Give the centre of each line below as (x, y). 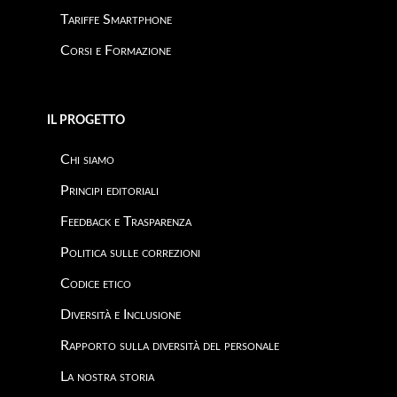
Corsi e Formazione (116, 51)
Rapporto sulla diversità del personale (170, 346)
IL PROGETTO (86, 121)
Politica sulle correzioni (130, 253)
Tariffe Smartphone (116, 19)
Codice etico (96, 284)
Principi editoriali (109, 191)
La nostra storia (107, 377)
